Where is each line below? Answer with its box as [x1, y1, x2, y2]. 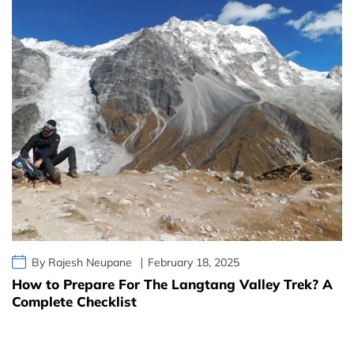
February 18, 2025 [148, 255, 239, 270]
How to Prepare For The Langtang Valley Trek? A [12, 276, 333, 293]
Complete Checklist [12, 293, 137, 311]
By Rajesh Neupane [32, 255, 132, 270]
